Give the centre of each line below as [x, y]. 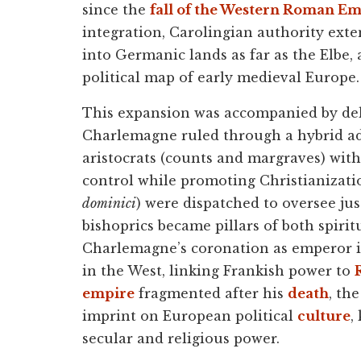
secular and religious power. [181, 338]
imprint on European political [190, 315]
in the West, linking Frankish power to [218, 270]
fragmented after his [211, 293]
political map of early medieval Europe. [221, 77]
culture [324, 315]
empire [108, 293]
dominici [109, 203]
